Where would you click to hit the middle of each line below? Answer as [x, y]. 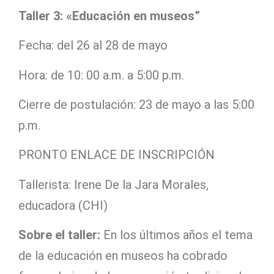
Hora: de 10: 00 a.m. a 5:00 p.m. [101, 75]
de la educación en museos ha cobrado [123, 256]
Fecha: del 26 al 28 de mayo [93, 46]
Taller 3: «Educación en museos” [109, 16]
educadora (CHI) [63, 205]
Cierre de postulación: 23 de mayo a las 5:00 [136, 105]
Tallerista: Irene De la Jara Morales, [113, 184]
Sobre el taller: [59, 235]
